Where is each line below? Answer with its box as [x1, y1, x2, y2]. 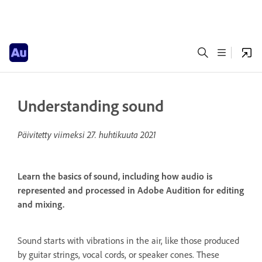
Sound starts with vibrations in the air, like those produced [18, 235, 239, 246]
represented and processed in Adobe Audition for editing [18, 185, 244, 196]
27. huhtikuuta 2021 [87, 129, 156, 140]
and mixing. [18, 199, 64, 211]
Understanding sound [18, 96, 164, 116]
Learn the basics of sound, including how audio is [18, 171, 212, 182]
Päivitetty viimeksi [18, 129, 87, 140]
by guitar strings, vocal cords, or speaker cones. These [18, 249, 219, 260]
